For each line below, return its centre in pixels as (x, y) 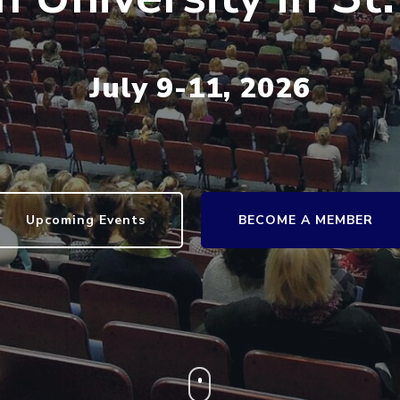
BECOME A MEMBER (306, 220)
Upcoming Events (86, 220)
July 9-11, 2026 (200, 88)
